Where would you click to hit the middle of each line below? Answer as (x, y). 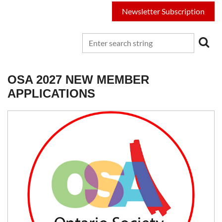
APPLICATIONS (51, 93)
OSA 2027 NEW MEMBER (78, 79)
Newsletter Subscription (163, 11)
